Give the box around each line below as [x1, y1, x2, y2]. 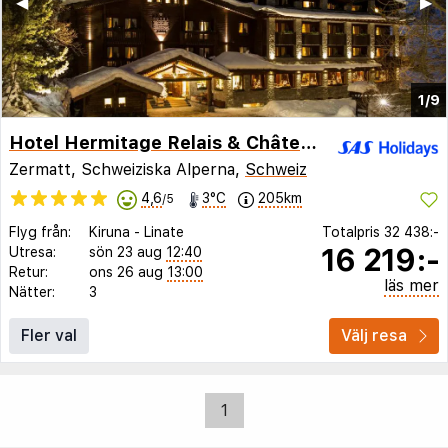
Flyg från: [9, 223, 71, 240]
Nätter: [9, 283, 55, 300]
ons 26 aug [89, 263, 163, 280]
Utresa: [9, 243, 56, 260]
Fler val [21, 325, 77, 345]
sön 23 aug [89, 243, 162, 260]
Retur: [9, 263, 48, 280]
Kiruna [89, 223, 130, 240]
